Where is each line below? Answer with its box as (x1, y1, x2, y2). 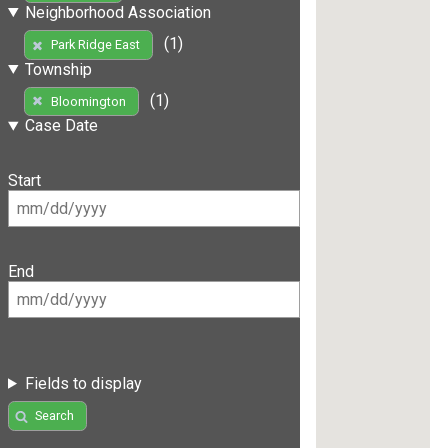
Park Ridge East (50, 37, 140, 53)
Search (34, 408, 74, 424)
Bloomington (50, 94, 126, 110)
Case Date (24, 116, 98, 136)
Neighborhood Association (24, 2, 211, 22)
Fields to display (24, 373, 142, 393)
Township (24, 59, 92, 79)
